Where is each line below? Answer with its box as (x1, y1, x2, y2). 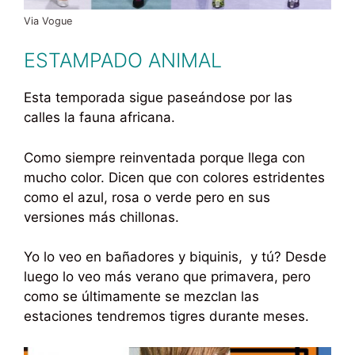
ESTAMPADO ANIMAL (24, 48, 222, 73)
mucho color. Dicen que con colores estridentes (24, 169, 325, 185)
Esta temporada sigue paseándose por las (24, 90, 292, 106)
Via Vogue (24, 14, 72, 27)
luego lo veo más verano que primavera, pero (24, 269, 311, 285)
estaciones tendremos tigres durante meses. (24, 308, 309, 325)
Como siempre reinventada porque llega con (24, 149, 305, 166)
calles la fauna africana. (24, 109, 175, 126)
